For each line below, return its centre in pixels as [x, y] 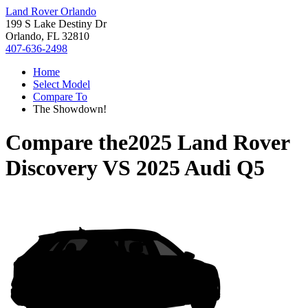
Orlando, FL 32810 [47, 36]
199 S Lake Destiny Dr [56, 24]
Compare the [67, 143]
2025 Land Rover [209, 143]
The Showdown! [70, 109]
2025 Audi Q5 [200, 168]
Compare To [60, 97]
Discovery [52, 168]
